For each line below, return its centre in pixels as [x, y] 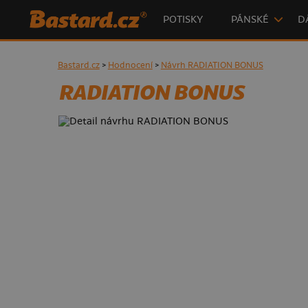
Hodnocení [130, 66]
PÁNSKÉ [250, 20]
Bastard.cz [78, 66]
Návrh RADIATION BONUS [212, 66]
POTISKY [183, 20]
